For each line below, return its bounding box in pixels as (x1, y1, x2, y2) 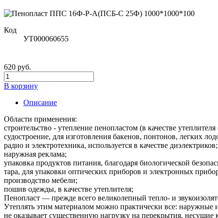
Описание (23, 98, 57, 107)
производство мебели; (4, 176, 77, 184)
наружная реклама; (4, 149, 67, 158)
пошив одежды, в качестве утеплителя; (4, 184, 133, 193)
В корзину (4, 81, 38, 90)
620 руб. (4, 62, 31, 71)
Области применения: (4, 114, 77, 123)
